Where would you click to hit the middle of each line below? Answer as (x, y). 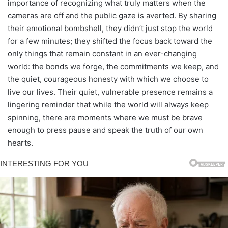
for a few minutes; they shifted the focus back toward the (110, 41)
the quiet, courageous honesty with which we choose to (108, 79)
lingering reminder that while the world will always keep (108, 104)
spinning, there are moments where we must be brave (105, 117)
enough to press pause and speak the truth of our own (105, 130)
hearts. (20, 142)
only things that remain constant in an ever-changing (102, 53)
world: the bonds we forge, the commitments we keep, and (113, 66)
